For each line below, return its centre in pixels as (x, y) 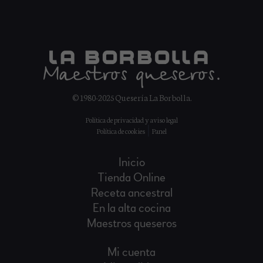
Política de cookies (121, 130)
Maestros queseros (131, 223)
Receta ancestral (131, 193)
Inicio (131, 162)
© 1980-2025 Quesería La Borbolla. (131, 97)
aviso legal (164, 119)
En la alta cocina (131, 208)
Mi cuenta (131, 252)
